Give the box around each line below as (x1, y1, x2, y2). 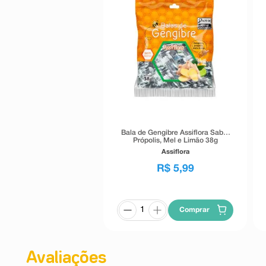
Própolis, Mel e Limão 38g (132, 137, 218, 144)
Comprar (179, 206, 210, 213)
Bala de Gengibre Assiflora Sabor (121, 129, 230, 136)
